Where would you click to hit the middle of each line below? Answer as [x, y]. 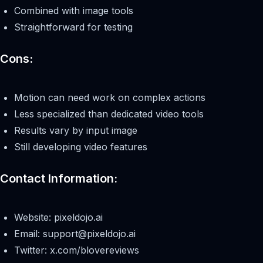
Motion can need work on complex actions [110, 97]
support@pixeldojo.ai [89, 233]
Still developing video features [81, 146]
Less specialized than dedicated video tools [109, 114]
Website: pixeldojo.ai [58, 217]
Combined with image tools [74, 10]
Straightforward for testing [73, 27]
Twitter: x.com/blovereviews [77, 250]
